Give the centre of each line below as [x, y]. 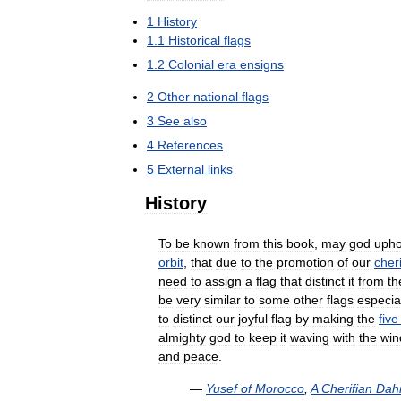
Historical [194, 40]
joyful [253, 319]
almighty [182, 337]
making [333, 319]
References [190, 145]
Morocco [280, 388]
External [181, 169]
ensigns [262, 64]
